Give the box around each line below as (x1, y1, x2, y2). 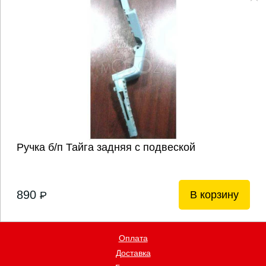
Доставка (115, 248, 151, 258)
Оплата (118, 233, 148, 243)
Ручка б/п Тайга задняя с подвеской (16, 141, 195, 154)
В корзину (190, 189, 239, 201)
